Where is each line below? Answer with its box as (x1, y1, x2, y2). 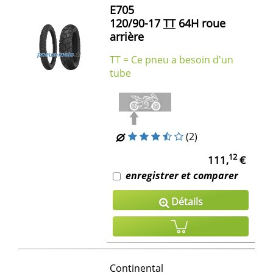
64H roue (175, 15, 225, 30)
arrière (110, 29, 144, 44)
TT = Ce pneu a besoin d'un (110, 52, 233, 66)
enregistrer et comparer (126, 168, 238, 182)
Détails (168, 194, 203, 208)
